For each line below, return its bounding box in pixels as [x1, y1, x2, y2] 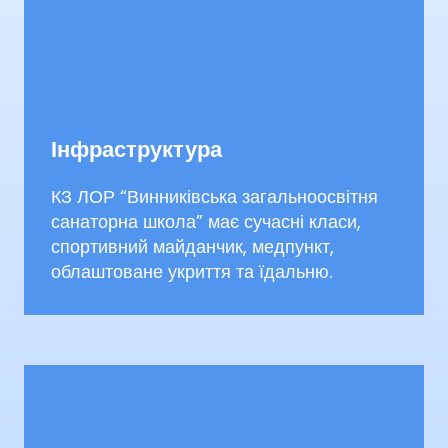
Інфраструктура [51, 133, 222, 165]
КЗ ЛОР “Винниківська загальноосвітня [51, 183, 378, 209]
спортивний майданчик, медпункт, [51, 233, 334, 259]
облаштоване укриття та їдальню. [51, 258, 332, 284]
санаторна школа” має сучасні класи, [51, 208, 361, 234]
